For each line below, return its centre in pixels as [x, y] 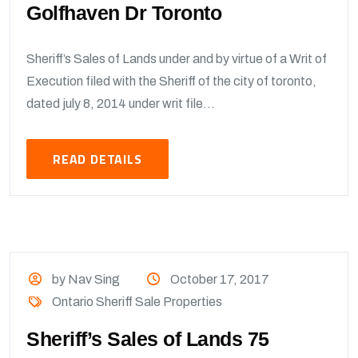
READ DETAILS [97, 159]
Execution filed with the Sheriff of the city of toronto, [171, 81]
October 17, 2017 [219, 279]
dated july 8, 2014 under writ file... [121, 103]
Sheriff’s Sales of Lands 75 [148, 339]
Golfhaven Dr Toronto [124, 13]
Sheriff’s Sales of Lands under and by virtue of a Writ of [177, 59]
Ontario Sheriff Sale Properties [137, 302]
